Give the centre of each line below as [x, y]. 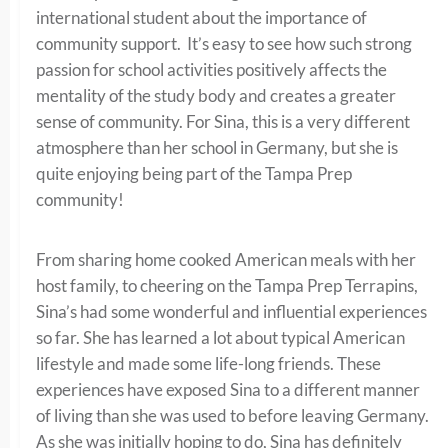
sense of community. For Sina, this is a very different [223, 121]
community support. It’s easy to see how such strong [224, 43]
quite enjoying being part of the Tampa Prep [194, 173]
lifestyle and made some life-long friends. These [208, 363]
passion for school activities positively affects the [211, 69]
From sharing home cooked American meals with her [226, 259]
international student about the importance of [201, 17]
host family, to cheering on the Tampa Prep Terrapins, [227, 285]
